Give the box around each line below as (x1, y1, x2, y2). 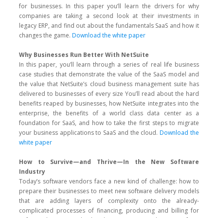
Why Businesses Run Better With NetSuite (19, 51, 149, 59)
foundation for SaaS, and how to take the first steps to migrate (19, 119, 199, 127)
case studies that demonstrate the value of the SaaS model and (19, 70, 199, 78)
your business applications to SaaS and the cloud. (19, 128, 160, 137)
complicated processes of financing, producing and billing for (19, 206, 199, 215)
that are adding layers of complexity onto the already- (19, 197, 199, 205)
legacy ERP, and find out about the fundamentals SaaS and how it (19, 21, 199, 30)
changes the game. (19, 31, 72, 39)
